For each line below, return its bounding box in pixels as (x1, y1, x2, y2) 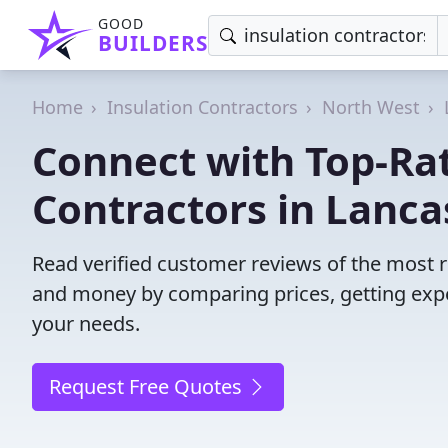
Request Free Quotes (49, 373, 247, 400)
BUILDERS (98, 29, 208, 57)
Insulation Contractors (107, 95, 298, 119)
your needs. (32, 310, 140, 337)
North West (322, 95, 420, 119)
